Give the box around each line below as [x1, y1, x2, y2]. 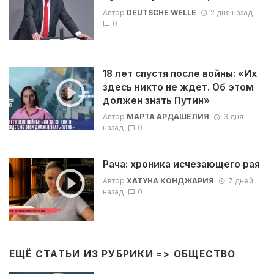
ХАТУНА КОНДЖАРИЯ [126, 176, 214, 185]
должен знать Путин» [102, 94, 210, 106]
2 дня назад [210, 7, 253, 17]
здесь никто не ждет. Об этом [102, 81, 254, 93]
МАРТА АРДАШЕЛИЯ [126, 112, 209, 122]
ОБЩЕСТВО [173, 248, 236, 260]
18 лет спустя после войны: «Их [102, 67, 257, 80]
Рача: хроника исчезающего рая [102, 158, 260, 171]
